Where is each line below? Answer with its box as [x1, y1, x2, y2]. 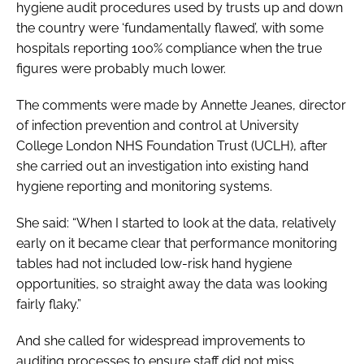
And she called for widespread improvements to [16, 332, 305, 349]
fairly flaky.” [16, 296, 81, 312]
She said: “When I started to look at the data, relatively [16, 214, 336, 231]
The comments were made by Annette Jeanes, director [16, 97, 346, 113]
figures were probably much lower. [16, 60, 226, 76]
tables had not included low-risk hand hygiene [16, 255, 292, 271]
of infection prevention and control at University [16, 117, 299, 133]
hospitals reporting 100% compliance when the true [16, 40, 322, 56]
